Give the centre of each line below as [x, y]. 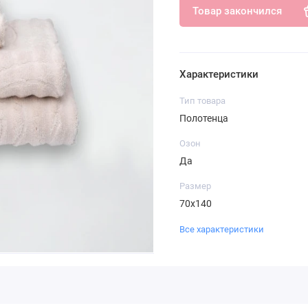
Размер [195, 186]
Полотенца [203, 118]
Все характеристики [221, 230]
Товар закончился [237, 11]
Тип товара [202, 101]
